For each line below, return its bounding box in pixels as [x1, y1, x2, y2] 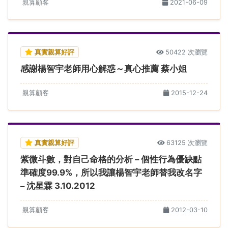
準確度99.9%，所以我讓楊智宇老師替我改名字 [20, 167, 202, 178]
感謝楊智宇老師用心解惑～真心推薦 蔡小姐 [20, 63, 187, 74]
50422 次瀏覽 [165, 48, 208, 56]
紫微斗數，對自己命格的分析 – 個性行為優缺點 [20, 154, 202, 164]
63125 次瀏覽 [166, 138, 208, 147]
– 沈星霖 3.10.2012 [20, 180, 95, 191]
